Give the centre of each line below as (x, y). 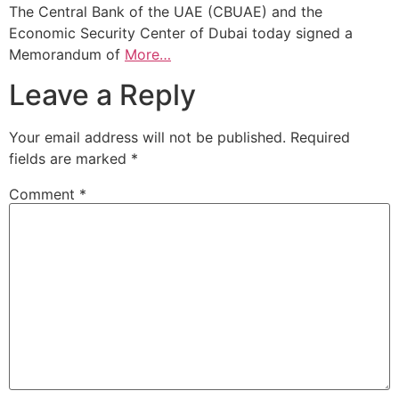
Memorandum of (67, 55)
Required (320, 137)
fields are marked (70, 158)
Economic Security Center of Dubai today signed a (181, 33)
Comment (44, 194)
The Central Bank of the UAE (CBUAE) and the (166, 12)
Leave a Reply (102, 94)
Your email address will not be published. (147, 137)
